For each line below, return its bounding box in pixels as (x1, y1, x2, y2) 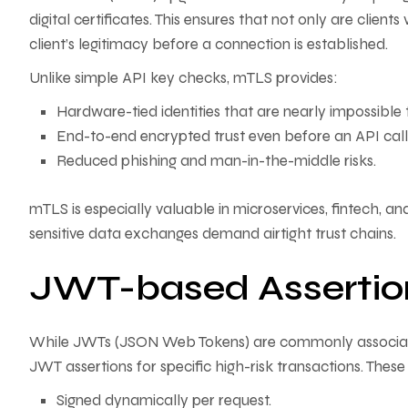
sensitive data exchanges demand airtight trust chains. (29, 223, 396, 243)
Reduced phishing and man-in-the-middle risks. (56, 151, 376, 171)
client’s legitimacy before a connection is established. (29, 35, 388, 55)
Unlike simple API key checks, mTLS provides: (29, 68, 338, 88)
